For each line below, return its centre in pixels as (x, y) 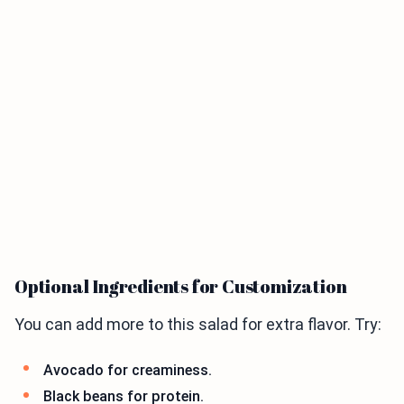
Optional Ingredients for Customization (181, 286)
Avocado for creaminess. (128, 370)
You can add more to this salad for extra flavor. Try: (198, 324)
